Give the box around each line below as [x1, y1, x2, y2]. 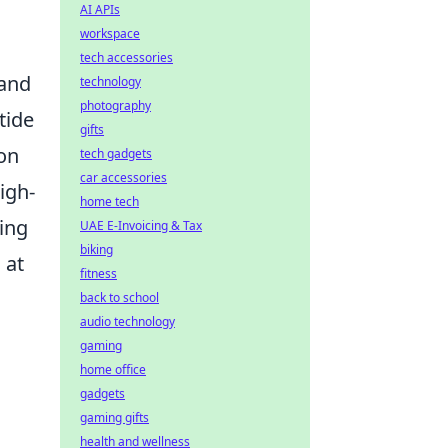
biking [80, 241, 113, 258]
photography [80, 97, 151, 114]
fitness [80, 265, 117, 282]
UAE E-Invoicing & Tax [80, 217, 202, 234]
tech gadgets [80, 145, 152, 162]
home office [80, 361, 146, 378]
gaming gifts [80, 409, 149, 426]
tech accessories [80, 49, 173, 66]
